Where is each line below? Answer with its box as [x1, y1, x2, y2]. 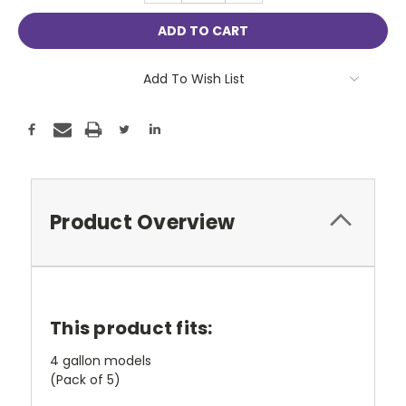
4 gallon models [50, 351, 151, 370]
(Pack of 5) [50, 370, 121, 389]
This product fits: [50, 314, 213, 341]
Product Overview [50, 208, 235, 237]
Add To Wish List [143, 70, 245, 88]
